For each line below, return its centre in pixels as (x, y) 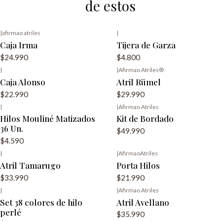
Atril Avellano (143, 202)
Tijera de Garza (146, 45)
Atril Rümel (139, 82)
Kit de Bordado (145, 119)
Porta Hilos (138, 166)
